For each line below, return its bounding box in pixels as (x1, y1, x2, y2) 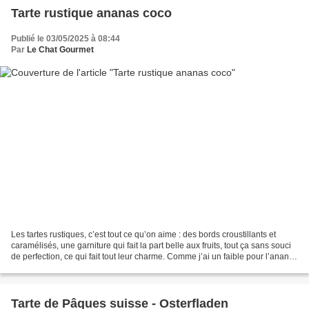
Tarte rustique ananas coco (11, 6, 172, 21)
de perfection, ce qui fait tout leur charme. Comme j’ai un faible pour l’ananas (11, 251, 298, 261)
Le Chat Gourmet (27, 45, 94, 55)
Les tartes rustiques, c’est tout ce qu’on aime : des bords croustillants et (11, 229, 276, 239)
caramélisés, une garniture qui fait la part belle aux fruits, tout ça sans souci (11, 240, 291, 250)
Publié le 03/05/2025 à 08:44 (11, 34, 120, 44)
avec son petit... (11, 262, 69, 272)
